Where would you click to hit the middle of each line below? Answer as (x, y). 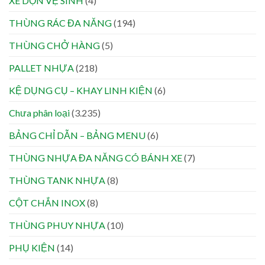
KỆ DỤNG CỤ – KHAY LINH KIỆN (81, 91)
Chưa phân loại (39, 113)
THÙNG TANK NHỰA (57, 180)
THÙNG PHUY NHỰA (57, 225)
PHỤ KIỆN (32, 248)
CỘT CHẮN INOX (47, 203)
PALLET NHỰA (41, 68)
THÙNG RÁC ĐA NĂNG (60, 23)
